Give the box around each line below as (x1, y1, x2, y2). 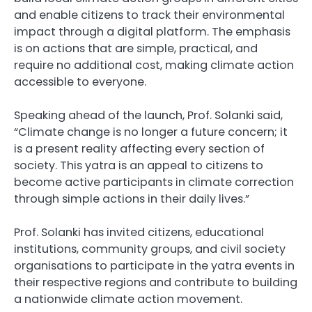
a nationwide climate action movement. (14, 290, 242, 307)
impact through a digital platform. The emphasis (14, 23, 290, 40)
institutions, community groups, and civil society (14, 240, 286, 257)
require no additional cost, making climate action (14, 56, 294, 73)
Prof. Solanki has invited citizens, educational (14, 224, 264, 240)
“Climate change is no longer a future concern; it (14, 123, 288, 140)
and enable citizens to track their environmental (14, 6, 285, 23)
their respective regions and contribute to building (14, 274, 297, 290)
